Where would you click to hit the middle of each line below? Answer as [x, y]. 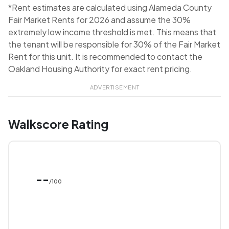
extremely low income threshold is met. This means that [112, 32]
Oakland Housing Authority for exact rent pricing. [100, 69]
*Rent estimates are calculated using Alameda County [110, 8]
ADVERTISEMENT [114, 87]
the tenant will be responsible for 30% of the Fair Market [114, 44]
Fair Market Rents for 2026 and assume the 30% [99, 20]
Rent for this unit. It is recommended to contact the [105, 57]
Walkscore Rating [58, 124]
